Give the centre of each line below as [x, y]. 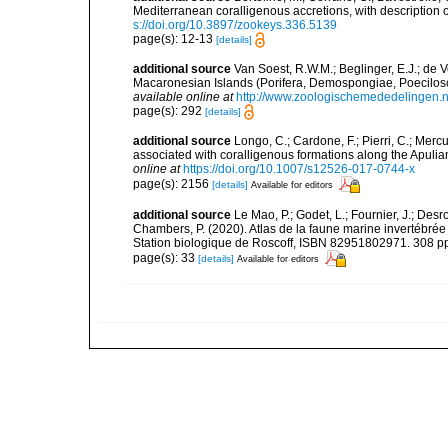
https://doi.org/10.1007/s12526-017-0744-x [299, 169]
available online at [183, 96]
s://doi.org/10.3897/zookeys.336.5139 [235, 24]
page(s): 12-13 [174, 38]
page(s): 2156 [172, 183]
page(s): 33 [165, 257]
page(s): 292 [169, 110]
